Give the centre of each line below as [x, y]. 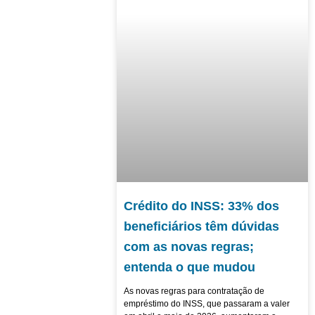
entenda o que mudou [189, 267]
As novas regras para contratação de [194, 291]
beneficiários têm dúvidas [201, 226]
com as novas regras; [188, 246]
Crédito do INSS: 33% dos [201, 206]
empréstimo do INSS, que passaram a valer [206, 303]
